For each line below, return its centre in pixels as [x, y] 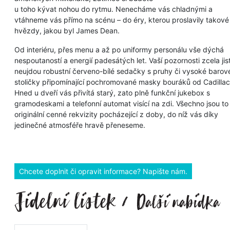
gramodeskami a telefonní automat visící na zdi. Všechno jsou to [121, 103]
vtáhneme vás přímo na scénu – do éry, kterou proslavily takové [122, 20]
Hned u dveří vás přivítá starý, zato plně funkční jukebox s [112, 92]
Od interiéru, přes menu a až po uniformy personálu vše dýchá [119, 49]
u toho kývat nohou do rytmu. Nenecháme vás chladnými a [113, 9]
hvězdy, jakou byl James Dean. [67, 30]
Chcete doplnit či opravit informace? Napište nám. [103, 171]
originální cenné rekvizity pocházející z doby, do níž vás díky [116, 114]
